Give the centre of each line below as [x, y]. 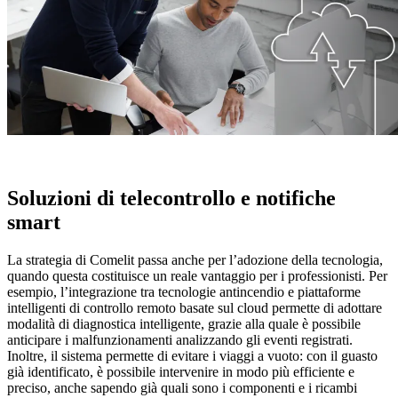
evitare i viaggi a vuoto [235, 356]
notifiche [296, 199]
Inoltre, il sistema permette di [89, 356]
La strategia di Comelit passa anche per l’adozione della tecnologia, [195, 260]
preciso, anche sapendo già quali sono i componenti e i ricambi [182, 388]
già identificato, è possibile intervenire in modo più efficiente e [181, 372]
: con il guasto [338, 356]
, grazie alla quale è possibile [281, 324]
